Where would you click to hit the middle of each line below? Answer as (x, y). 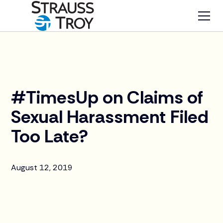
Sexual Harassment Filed (110, 117)
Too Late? (50, 136)
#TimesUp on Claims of (107, 97)
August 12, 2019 (42, 167)
